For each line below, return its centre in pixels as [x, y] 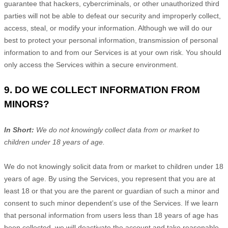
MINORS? [27, 104]
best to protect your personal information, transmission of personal [111, 40]
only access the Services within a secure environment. [91, 65]
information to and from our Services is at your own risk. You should [113, 52]
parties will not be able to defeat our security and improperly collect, [112, 16]
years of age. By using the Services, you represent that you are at [110, 179]
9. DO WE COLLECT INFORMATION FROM [102, 90]
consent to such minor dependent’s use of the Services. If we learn [111, 203]
